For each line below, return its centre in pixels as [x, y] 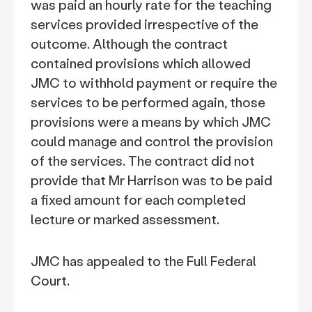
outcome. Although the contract [129, 44]
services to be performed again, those [148, 102]
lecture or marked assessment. [126, 219]
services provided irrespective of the [145, 24]
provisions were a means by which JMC [151, 122]
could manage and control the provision [152, 141]
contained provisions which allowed [141, 63]
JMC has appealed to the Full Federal [143, 261]
